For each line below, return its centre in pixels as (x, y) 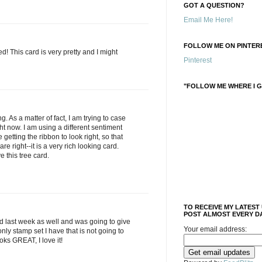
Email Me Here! (208, 20)
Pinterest (198, 60)
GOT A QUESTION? (214, 5)
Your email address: (215, 229)
